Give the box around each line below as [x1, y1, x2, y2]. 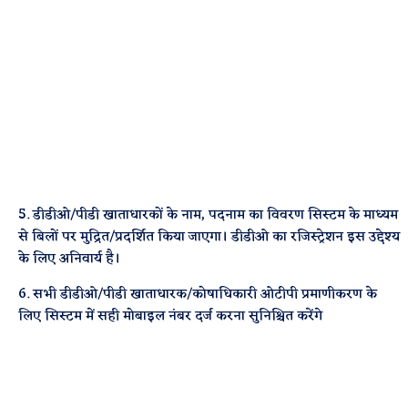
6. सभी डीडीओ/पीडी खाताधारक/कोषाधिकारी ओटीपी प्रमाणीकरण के [18, 282, 378, 307]
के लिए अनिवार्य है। [18, 247, 121, 271]
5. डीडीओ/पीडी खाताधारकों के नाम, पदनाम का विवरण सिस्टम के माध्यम [18, 203, 399, 228]
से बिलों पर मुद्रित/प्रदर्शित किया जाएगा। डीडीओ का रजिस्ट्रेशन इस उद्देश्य [18, 225, 401, 250]
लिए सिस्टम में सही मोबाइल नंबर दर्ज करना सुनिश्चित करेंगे [18, 304, 323, 329]
